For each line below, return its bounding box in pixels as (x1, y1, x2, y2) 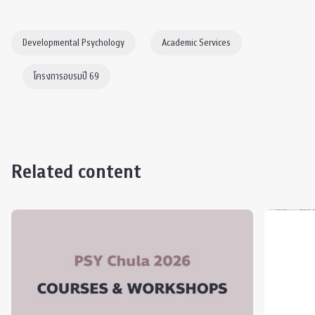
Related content (11, 157, 141, 187)
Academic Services (162, 36, 231, 51)
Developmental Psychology (22, 36, 124, 51)
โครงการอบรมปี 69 (34, 70, 99, 84)
